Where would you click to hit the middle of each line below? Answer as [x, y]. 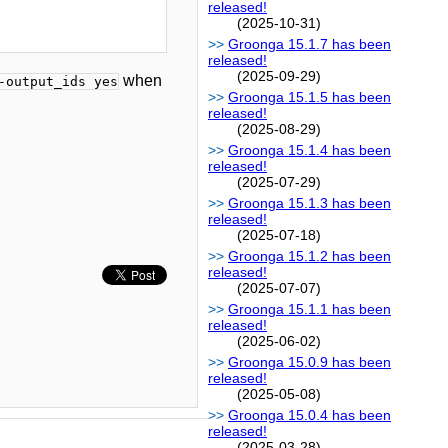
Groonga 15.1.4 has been [309, 150]
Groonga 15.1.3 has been [309, 203]
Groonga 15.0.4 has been [309, 415]
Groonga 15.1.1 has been [309, 309]
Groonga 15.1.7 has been [309, 44]
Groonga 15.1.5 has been [309, 97]
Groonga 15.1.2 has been [309, 256]
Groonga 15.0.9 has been [309, 362]
